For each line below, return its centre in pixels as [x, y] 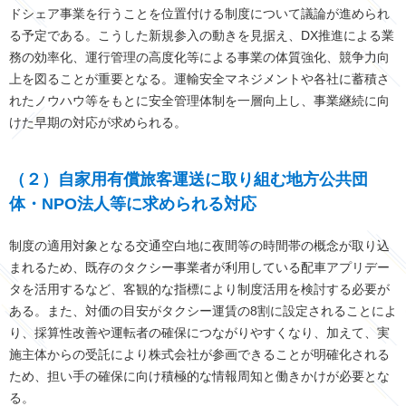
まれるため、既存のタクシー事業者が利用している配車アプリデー [199, 268]
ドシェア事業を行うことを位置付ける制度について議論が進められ [199, 14]
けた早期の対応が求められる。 [98, 123]
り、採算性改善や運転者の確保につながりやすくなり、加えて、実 [199, 333]
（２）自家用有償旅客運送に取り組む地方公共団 [188, 180]
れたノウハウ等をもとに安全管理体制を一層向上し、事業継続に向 [199, 101]
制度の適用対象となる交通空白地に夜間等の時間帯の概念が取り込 [199, 246]
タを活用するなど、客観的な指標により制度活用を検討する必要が [199, 290]
